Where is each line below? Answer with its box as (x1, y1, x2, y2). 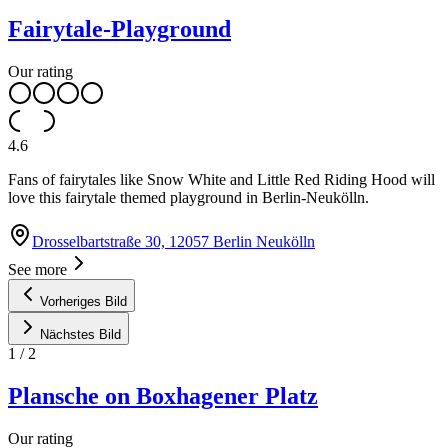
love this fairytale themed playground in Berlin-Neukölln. (8, 189, 369, 207)
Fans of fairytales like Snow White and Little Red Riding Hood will (8, 171, 435, 189)
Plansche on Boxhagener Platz (8, 383, 318, 410)
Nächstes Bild (40, 327, 121, 343)
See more (8, 261, 67, 279)
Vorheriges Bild (40, 294, 127, 310)
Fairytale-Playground (8, 16, 231, 43)
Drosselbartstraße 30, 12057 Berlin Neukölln (32, 233, 315, 251)
